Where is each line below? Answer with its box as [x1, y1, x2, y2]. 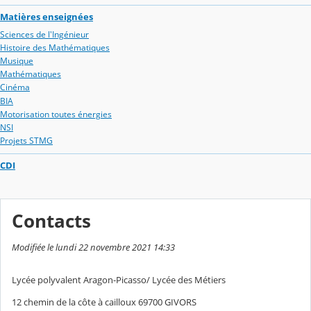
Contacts [12, 208, 91, 233]
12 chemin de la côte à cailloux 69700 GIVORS [12, 296, 196, 309]
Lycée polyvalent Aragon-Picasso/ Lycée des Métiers [12, 274, 226, 287]
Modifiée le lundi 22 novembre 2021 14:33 [12, 240, 175, 253]
